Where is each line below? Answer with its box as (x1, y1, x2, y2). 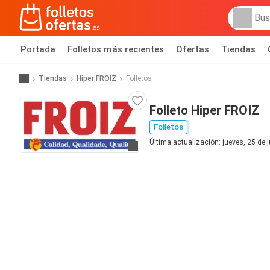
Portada (20, 44, 55, 55)
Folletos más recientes (67, 44, 164, 55)
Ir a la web (132, 141, 173, 152)
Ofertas (176, 44, 209, 55)
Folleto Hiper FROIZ (149, 103, 259, 118)
